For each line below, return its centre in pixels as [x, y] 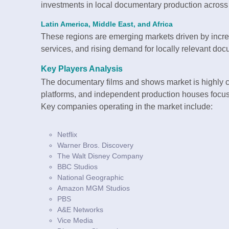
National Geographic [90, 178]
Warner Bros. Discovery [95, 145]
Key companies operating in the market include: [127, 107]
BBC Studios [77, 167]
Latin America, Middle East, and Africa [107, 25]
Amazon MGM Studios [94, 188]
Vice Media [75, 221]
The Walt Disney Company [100, 156]
